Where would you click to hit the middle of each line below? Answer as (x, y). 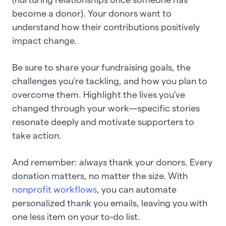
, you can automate (137, 190)
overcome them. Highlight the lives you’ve (99, 95)
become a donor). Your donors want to (92, 14)
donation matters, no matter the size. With (100, 176)
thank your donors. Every (160, 162)
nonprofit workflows (54, 190)
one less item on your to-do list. (77, 217)
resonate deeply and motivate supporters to (103, 122)
